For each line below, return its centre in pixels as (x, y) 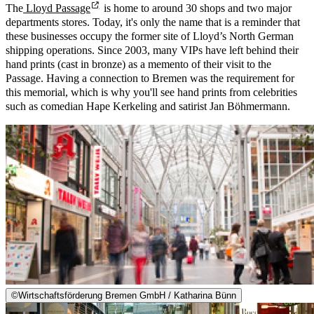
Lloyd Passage (57, 8)
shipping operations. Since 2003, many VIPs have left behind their (152, 50)
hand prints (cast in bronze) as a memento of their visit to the (138, 64)
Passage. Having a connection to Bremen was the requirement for (150, 78)
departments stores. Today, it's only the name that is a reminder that (153, 22)
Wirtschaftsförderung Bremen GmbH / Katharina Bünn (127, 295)
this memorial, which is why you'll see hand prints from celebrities (151, 92)
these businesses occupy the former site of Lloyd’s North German (150, 36)
